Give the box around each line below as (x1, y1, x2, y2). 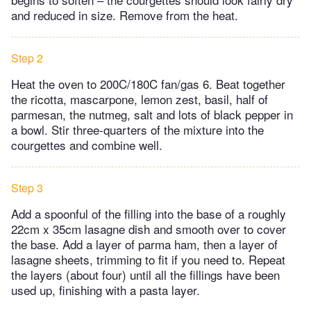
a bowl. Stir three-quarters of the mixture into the (11, 120, 264, 138)
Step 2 (11, 49, 43, 66)
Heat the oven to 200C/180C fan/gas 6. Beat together (11, 74, 285, 92)
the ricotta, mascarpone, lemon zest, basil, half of (11, 90, 268, 108)
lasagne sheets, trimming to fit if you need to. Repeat (11, 250, 285, 268)
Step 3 (11, 179, 43, 196)
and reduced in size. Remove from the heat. (11, 6, 238, 24)
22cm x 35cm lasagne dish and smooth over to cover (11, 219, 286, 237)
